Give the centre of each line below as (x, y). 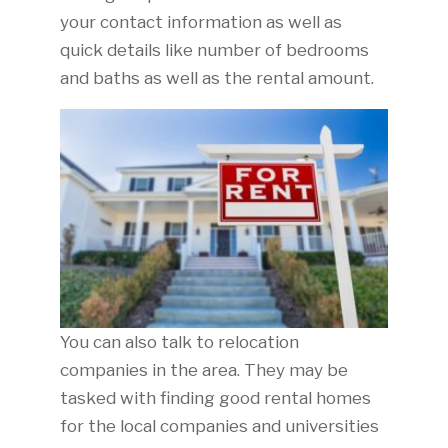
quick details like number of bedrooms (214, 49)
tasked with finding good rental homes (215, 397)
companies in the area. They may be (203, 369)
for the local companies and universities (219, 425)
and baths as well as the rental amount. (216, 77)
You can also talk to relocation (179, 341)
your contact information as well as (200, 21)
